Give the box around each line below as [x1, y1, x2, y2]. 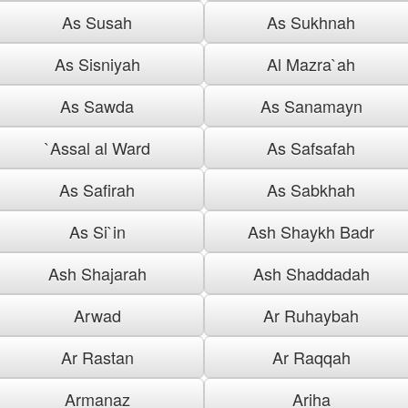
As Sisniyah [54, 51, 140, 76]
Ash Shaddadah [252, 260, 370, 285]
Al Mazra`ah [267, 51, 355, 76]
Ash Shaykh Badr [248, 219, 374, 243]
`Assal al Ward [44, 135, 150, 159]
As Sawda [60, 93, 134, 117]
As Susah [62, 9, 132, 34]
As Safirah [59, 177, 135, 201]
